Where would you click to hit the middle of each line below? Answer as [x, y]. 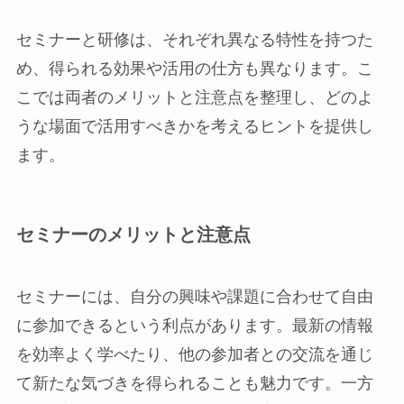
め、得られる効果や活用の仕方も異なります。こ [194, 68]
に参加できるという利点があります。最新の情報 [194, 326]
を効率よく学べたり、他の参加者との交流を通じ [194, 355]
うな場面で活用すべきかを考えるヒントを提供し [194, 126]
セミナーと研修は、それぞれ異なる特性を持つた [194, 39]
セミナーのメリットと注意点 [133, 234]
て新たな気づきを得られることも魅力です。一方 [194, 384]
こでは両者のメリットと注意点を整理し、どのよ [194, 97]
